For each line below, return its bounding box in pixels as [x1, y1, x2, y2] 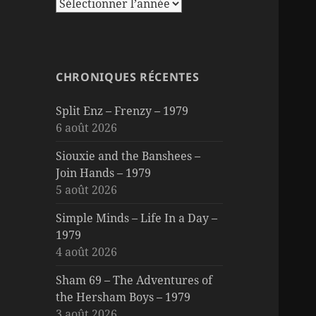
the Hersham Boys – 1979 [56, 288, 191, 305]
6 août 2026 [56, 119, 118, 135]
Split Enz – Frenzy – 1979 [56, 102, 189, 119]
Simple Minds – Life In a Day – [56, 209, 218, 226]
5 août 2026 [56, 181, 118, 197]
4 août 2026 [56, 243, 118, 260]
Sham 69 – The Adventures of [56, 272, 213, 288]
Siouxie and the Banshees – [56, 147, 201, 164]
